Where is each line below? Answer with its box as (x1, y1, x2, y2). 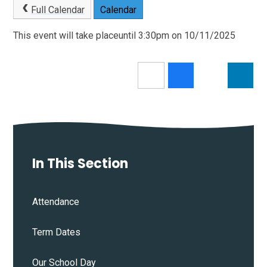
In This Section (32, 154, 129, 173)
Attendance (32, 196, 80, 208)
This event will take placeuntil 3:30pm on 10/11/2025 (13, 30, 236, 42)
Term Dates (32, 226, 81, 238)
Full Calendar (30, 4, 85, 15)
